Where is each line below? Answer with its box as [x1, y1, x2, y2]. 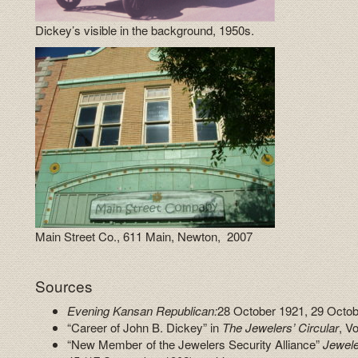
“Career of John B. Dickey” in [67, 319, 223, 336]
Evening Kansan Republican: [67, 302, 218, 320]
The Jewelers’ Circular [222, 319, 340, 336]
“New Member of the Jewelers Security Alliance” [67, 336, 324, 353]
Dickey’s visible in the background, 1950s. [35, 22, 255, 39]
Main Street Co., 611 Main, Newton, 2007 [35, 227, 253, 245]
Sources [35, 274, 93, 296]
